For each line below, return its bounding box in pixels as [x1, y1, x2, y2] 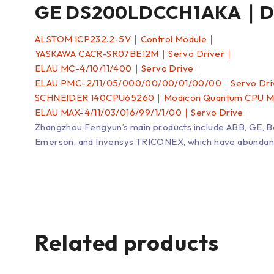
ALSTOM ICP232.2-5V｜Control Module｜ [35, 33, 217, 45]
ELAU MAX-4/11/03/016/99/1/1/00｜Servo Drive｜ [35, 106, 253, 118]
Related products [35, 229, 220, 256]
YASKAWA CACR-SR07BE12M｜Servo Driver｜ [35, 48, 234, 59]
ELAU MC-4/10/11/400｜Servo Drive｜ [35, 62, 203, 74]
